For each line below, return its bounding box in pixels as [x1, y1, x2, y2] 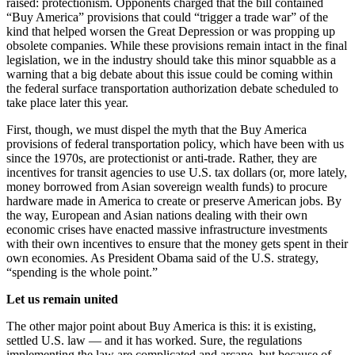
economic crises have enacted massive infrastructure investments [6, 223, 327, 237]
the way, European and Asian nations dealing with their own [6, 208, 307, 223]
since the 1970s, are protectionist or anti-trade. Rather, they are [6, 151, 317, 166]
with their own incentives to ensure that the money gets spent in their [6, 237, 348, 251]
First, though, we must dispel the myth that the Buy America [6, 123, 307, 137]
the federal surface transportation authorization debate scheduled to [6, 82, 338, 96]
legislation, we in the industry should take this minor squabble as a [6, 53, 336, 67]
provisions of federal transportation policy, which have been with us [6, 137, 344, 151]
